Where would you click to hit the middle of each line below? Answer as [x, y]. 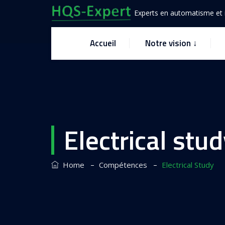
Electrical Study [188, 165]
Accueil [103, 43]
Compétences [123, 165]
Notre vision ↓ [171, 43]
